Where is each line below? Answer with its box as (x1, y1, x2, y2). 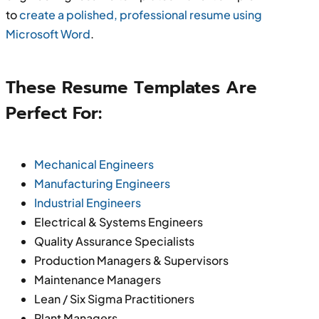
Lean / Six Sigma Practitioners (33, 291, 194, 306)
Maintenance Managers (33, 271, 161, 287)
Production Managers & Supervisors (33, 252, 229, 268)
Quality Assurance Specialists (33, 233, 194, 249)
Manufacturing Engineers (33, 175, 170, 191)
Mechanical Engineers (33, 156, 154, 172)
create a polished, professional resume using (19, 6, 262, 22)
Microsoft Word (5, 26, 90, 41)
